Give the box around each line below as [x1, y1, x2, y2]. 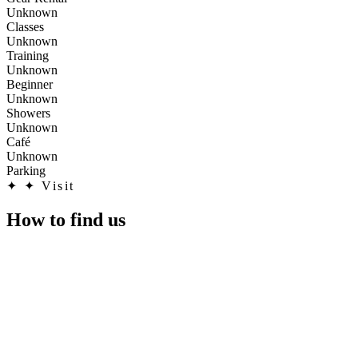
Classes [6, 19, 44, 34]
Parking [6, 163, 46, 177]
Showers [6, 105, 50, 120]
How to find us [6, 209, 125, 230]
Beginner [6, 77, 53, 91]
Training [6, 48, 49, 62]
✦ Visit [24, 178, 76, 193]
